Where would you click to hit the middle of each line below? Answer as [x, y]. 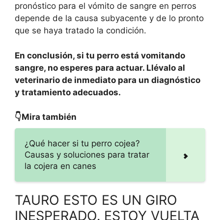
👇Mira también [46, 117]
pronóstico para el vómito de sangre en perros [106, 6]
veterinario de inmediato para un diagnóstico [108, 80]
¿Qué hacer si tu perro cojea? [82, 144]
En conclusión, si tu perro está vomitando [100, 55]
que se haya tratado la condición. [81, 31]
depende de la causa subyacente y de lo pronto [109, 18]
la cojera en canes [60, 166]
